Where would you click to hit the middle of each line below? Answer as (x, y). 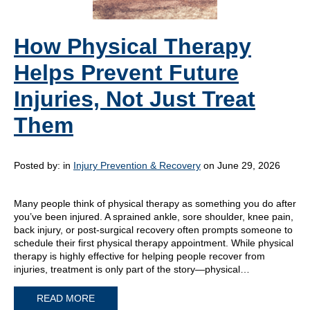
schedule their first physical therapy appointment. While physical (154, 243)
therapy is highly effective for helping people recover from (139, 256)
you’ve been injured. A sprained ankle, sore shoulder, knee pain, (154, 217)
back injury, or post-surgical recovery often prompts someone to (153, 230)
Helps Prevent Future (126, 73)
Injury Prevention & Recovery (137, 165)
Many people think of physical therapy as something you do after (155, 203)
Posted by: (38, 165)
